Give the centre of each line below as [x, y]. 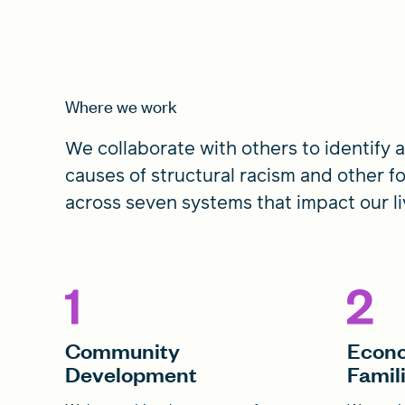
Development [131, 373]
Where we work [121, 106]
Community [122, 350]
